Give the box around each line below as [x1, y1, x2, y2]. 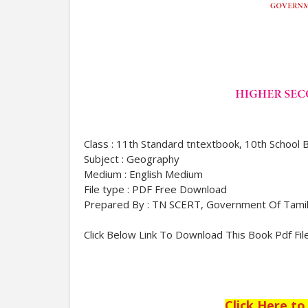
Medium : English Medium [84, 167, 203, 181]
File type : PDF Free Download [84, 182, 227, 196]
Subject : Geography [84, 152, 190, 166]
